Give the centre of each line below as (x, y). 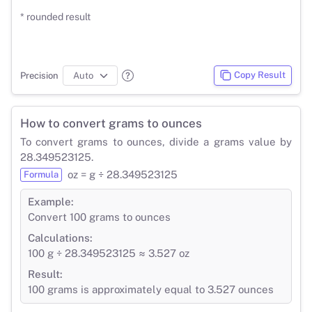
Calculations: (60, 237)
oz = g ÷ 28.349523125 (123, 174)
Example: (51, 201)
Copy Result (260, 75)
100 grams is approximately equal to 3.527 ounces (151, 289)
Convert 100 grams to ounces (99, 217)
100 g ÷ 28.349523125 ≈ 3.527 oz (109, 253)
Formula (41, 174)
